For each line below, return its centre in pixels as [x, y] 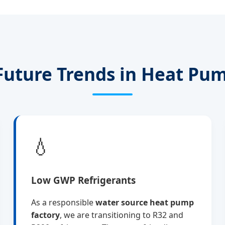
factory [46, 215]
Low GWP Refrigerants [84, 180]
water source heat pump [145, 203]
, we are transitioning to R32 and [122, 215]
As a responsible [64, 203]
